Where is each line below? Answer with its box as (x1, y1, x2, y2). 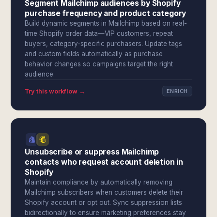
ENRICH (166, 88, 188, 94)
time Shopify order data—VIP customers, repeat (25, 30, 173, 37)
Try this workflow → (25, 87, 86, 95)
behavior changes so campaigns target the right (25, 60, 173, 68)
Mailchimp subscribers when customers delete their (25, 188, 184, 196)
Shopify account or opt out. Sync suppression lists (25, 199, 183, 206)
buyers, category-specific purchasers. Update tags (25, 40, 183, 47)
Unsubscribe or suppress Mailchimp (25, 147, 159, 156)
